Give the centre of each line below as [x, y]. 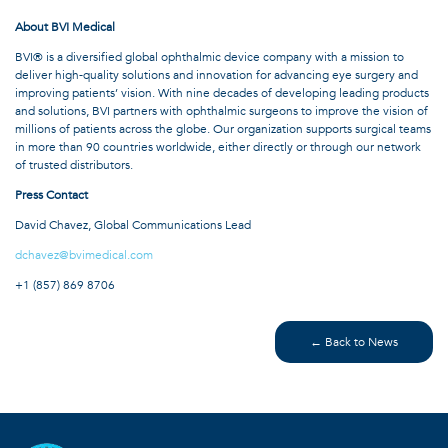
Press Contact [51, 194]
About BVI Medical [65, 26]
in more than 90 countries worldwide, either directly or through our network [218, 146]
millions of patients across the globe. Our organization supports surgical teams [223, 128]
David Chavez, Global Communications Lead [133, 224]
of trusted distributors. [74, 164]
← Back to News [354, 341]
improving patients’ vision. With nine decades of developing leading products [222, 92]
